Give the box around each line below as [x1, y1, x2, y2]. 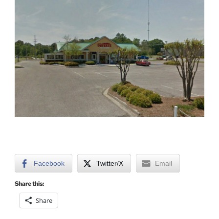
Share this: [15, 180, 44, 188]
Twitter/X [96, 159, 123, 168]
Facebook [34, 159, 65, 168]
